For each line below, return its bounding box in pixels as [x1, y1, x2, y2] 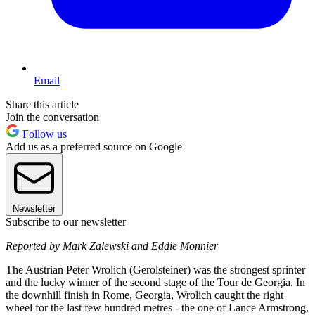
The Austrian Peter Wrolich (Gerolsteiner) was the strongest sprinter [6, 263, 305, 276]
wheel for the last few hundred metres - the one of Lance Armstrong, [6, 301, 309, 314]
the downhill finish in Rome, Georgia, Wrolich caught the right [6, 288, 283, 301]
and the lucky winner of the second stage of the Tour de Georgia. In [6, 276, 305, 288]
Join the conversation [6, 110, 99, 123]
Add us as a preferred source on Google [6, 140, 182, 153]
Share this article [6, 98, 79, 110]
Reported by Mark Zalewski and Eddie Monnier [6, 239, 218, 252]
